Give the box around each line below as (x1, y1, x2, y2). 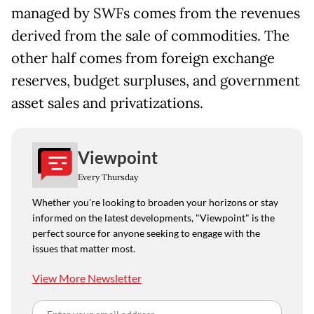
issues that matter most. (32, 242, 135, 254)
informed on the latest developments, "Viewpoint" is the (32, 211, 275, 224)
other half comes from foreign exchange (11, 48, 275, 67)
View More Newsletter (32, 271, 142, 285)
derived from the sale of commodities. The (11, 26, 289, 45)
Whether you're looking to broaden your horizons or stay (32, 196, 278, 208)
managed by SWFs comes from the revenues (11, 4, 300, 22)
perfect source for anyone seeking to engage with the (32, 226, 260, 239)
